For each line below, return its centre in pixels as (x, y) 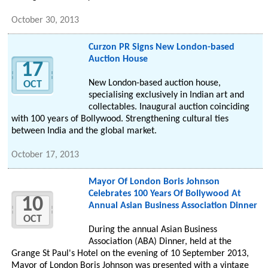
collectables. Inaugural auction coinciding (169, 107)
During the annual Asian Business (153, 230)
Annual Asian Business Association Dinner (173, 206)
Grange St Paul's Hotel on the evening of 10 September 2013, (130, 254)
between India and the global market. (84, 131)
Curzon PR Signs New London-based (161, 48)
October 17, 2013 (45, 155)
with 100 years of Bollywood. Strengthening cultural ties (120, 119)
